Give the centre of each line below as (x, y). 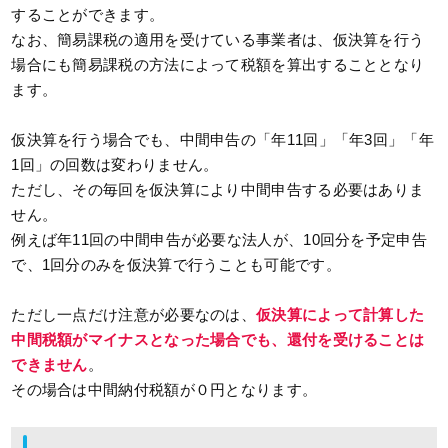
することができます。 (88, 15)
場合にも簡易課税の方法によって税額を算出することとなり (218, 65)
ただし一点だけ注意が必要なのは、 (134, 315)
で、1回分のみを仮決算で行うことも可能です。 (176, 265)
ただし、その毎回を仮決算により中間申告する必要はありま (218, 190)
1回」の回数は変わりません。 (115, 165)
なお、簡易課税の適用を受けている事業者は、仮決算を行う (218, 40)
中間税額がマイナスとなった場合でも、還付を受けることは (218, 340)
